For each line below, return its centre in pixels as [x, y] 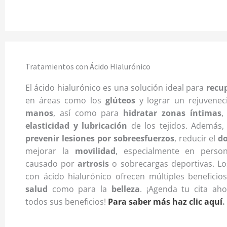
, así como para [88, 113]
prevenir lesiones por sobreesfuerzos [100, 139]
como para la [80, 189]
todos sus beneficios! [67, 202]
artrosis [93, 164]
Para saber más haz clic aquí [165, 202]
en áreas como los [65, 101]
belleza [125, 189]
